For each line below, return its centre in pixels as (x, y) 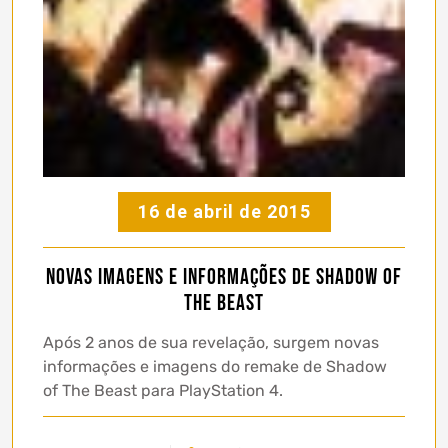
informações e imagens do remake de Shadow (215, 367)
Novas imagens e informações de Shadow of (224, 278)
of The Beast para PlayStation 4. (163, 391)
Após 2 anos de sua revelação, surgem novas (211, 343)
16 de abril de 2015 (224, 212)
